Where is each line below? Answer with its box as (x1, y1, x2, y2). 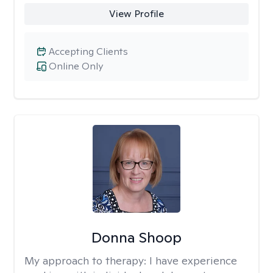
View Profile (108, 7, 164, 20)
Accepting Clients (49, 45, 128, 58)
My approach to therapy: (24, 253, 149, 268)
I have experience (149, 253, 237, 268)
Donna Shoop (91, 228, 182, 247)
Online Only (49, 60, 103, 73)
